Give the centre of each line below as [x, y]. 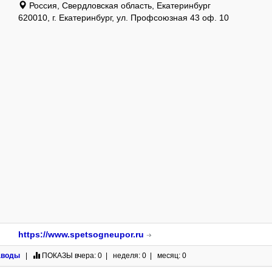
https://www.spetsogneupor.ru [81, 234]
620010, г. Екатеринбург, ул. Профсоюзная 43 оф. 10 [124, 18]
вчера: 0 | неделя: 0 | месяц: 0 [130, 256]
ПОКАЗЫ [57, 256]
